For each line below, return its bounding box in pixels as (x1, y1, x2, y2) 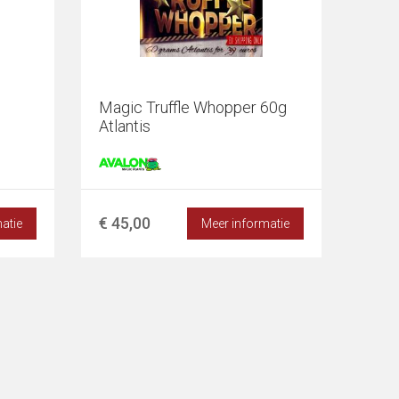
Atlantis (99, 117, 151, 135)
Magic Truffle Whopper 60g (99, 98, 287, 117)
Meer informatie (201, 216, 289, 231)
